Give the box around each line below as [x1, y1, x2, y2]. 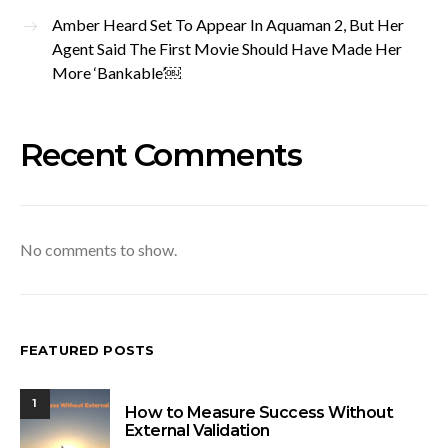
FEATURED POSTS [20, 341, 155, 358]
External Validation [125, 421, 270, 441]
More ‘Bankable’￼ [52, 62, 181, 82]
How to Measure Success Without [125, 403, 393, 423]
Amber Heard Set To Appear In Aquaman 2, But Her [52, 14, 404, 34]
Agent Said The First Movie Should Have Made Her [52, 38, 402, 58]
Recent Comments [20, 134, 301, 174]
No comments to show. [20, 239, 177, 259]
